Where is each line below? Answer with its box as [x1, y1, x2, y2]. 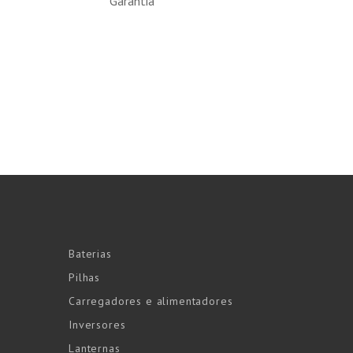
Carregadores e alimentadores [69, 294, 233, 309]
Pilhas [69, 270, 101, 285]
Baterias [69, 247, 112, 262]
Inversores [69, 318, 126, 333]
